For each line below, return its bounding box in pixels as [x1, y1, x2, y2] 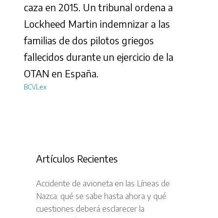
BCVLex [24, 82, 47, 91]
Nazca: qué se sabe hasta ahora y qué [36, 190, 166, 201]
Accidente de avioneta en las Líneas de [36, 177, 170, 188]
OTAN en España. [24, 67, 98, 79]
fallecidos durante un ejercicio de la [24, 50, 173, 63]
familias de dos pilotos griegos [24, 34, 154, 46]
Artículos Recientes [36, 152, 118, 164]
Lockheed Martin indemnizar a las [24, 17, 170, 30]
